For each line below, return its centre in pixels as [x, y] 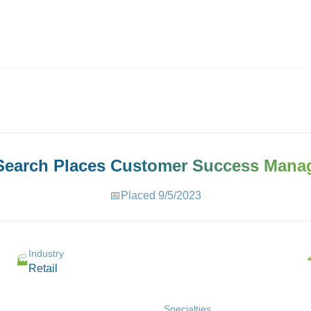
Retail [43, 268]
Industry [46, 253]
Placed [140, 195]
